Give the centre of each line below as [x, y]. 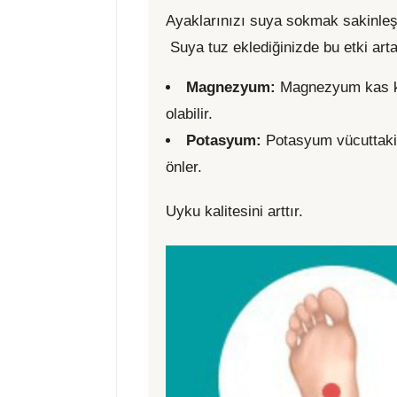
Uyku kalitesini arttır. [234, 212]
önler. [184, 167]
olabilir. [189, 114]
